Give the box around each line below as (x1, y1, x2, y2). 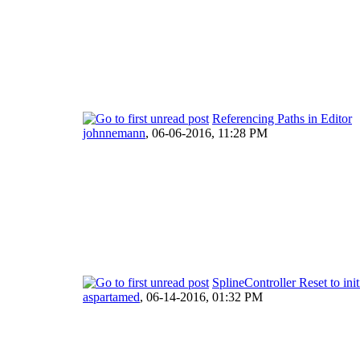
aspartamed (83, 289, 140, 304)
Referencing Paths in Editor (212, 111, 352, 125)
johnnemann (83, 125, 145, 140)
